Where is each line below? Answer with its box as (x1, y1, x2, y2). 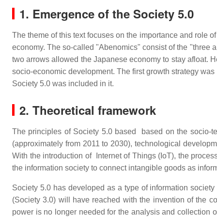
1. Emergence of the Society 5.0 (19, 5, 194, 22)
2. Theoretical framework (19, 102, 159, 118)
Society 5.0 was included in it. (12, 79, 114, 88)
